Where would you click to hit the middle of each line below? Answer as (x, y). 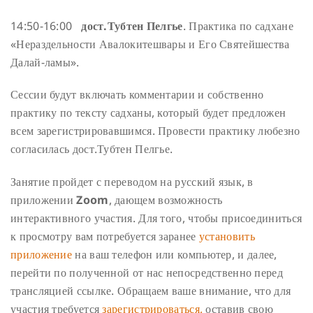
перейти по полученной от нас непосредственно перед (147, 273)
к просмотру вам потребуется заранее (105, 236)
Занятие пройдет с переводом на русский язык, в (132, 182)
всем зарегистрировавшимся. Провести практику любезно (155, 131)
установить (227, 236)
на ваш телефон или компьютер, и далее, (175, 255)
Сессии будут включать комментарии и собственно (137, 95)
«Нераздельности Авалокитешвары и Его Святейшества (150, 44)
